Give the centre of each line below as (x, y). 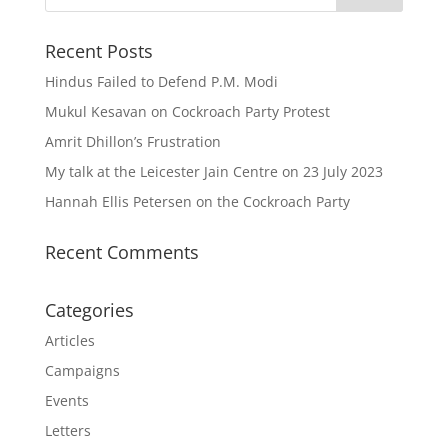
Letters (67, 430)
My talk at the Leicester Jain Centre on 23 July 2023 (213, 171)
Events (66, 400)
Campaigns (82, 370)
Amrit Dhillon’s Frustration (132, 141)
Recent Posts (98, 51)
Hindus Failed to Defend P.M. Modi (161, 81)
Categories (89, 310)
